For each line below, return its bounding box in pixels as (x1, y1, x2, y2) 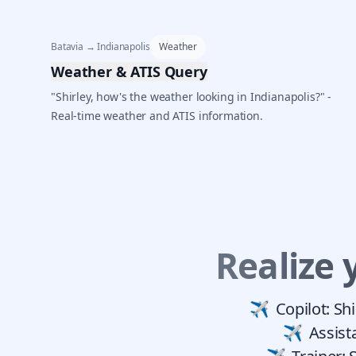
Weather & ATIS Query (51, 62, 207, 82)
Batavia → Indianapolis (51, 40, 150, 54)
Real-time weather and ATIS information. (51, 108, 263, 124)
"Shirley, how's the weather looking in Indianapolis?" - (51, 89, 332, 105)
